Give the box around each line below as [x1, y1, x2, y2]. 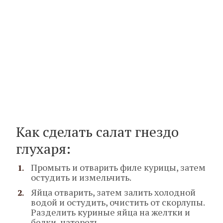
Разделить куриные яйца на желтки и [31, 206, 190, 219]
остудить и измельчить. [31, 171, 131, 184]
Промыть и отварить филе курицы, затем [31, 161, 206, 174]
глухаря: [16, 139, 71, 158]
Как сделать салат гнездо [16, 122, 179, 141]
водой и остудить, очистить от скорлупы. [31, 196, 205, 209]
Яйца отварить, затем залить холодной [31, 186, 196, 199]
